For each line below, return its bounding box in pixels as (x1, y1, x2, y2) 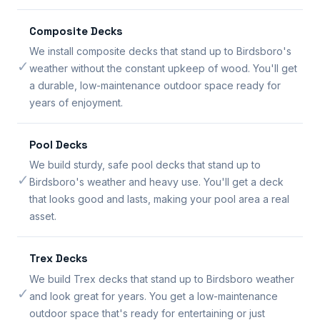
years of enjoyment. (29, 96, 123, 109)
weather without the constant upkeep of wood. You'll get (29, 62, 297, 75)
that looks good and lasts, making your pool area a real (29, 193, 289, 206)
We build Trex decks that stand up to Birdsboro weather (29, 272, 294, 285)
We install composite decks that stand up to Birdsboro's (29, 45, 291, 58)
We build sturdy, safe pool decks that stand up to (29, 159, 261, 171)
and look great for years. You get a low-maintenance (29, 289, 278, 302)
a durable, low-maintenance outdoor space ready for (29, 79, 281, 92)
